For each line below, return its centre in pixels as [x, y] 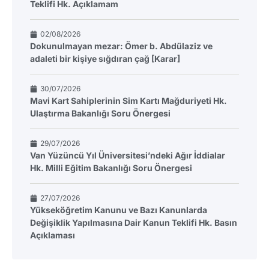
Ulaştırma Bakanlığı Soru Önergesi [100, 113]
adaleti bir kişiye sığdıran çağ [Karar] [105, 59]
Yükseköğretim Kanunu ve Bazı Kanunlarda [119, 210]
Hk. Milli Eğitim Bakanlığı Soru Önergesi [111, 168]
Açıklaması [53, 235]
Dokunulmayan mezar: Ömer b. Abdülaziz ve [121, 46]
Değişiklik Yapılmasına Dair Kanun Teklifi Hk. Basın [134, 223]
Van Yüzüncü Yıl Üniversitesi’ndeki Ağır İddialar [128, 156]
